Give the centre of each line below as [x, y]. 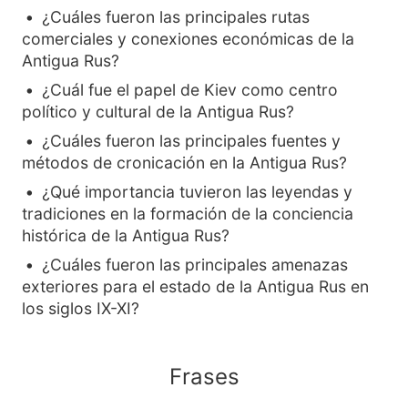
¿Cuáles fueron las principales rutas [176, 17]
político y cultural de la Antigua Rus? [158, 112]
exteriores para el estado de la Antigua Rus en [195, 286]
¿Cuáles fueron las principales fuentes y [191, 141]
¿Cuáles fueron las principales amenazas [195, 265]
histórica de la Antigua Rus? [126, 235]
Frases [204, 377]
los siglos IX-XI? [81, 308]
